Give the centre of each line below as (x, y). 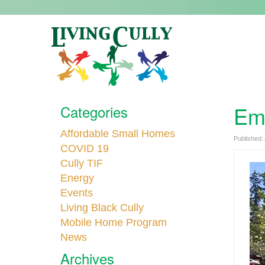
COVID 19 (85, 148)
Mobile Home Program (114, 222)
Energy (77, 178)
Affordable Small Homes (118, 134)
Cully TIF (82, 163)
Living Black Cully (102, 208)
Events (77, 193)
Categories (94, 112)
